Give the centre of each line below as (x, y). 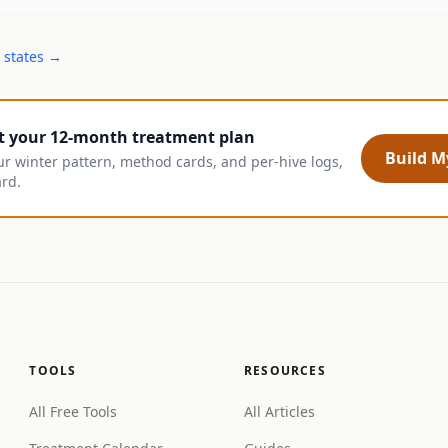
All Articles (279, 411)
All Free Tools (73, 411)
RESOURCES (284, 370)
